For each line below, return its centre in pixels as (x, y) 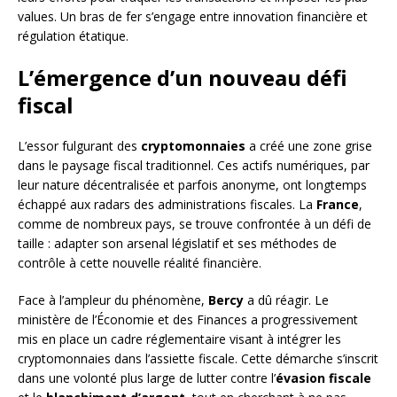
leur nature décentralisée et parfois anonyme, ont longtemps (192, 185)
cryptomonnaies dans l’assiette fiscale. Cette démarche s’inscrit (198, 359)
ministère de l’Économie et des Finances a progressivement (188, 320)
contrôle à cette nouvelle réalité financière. (140, 263)
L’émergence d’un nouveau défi (183, 78)
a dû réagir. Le (286, 300)
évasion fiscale (323, 378)
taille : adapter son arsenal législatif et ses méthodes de (177, 244)
